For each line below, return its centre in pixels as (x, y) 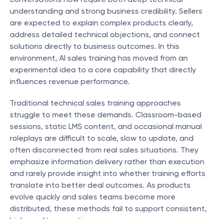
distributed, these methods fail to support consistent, (108, 208)
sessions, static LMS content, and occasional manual (106, 126)
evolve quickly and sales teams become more (93, 197)
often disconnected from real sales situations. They (104, 150)
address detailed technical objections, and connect (105, 34)
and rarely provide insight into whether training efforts (108, 173)
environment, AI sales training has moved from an (99, 58)
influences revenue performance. (70, 81)
